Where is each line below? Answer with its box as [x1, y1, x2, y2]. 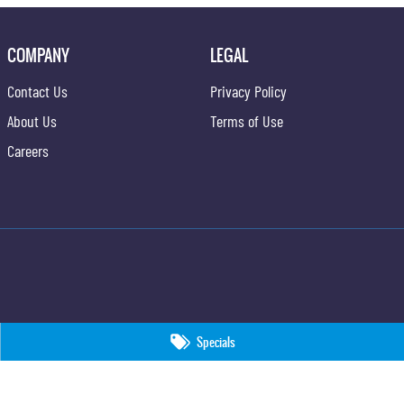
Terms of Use [210, 110, 284, 131]
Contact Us [7, 80, 69, 101]
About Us [7, 110, 58, 131]
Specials [197, 333, 236, 351]
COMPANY [7, 42, 70, 67]
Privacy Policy [210, 80, 288, 101]
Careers [7, 140, 50, 161]
